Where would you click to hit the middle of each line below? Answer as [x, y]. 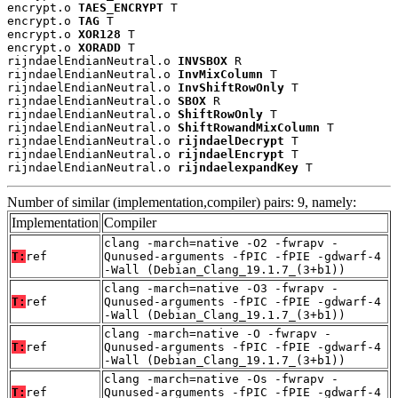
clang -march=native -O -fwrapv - [218, 334]
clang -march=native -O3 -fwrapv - [221, 289]
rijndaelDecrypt [231, 141]
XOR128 [99, 35]
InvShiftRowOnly [231, 88]
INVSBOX [203, 61]
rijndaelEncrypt [231, 155]
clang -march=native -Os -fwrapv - [221, 379]
